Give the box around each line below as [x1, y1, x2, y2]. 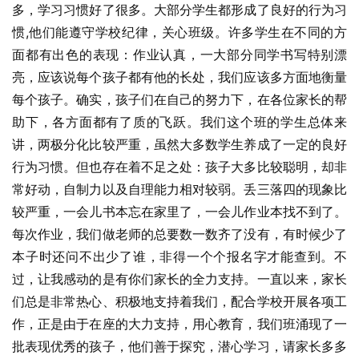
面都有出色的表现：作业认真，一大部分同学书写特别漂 [12, 46, 347, 63]
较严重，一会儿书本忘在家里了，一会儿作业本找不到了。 [12, 204, 347, 220]
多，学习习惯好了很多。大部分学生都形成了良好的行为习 [12, 2, 347, 18]
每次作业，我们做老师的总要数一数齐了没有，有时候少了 [12, 226, 347, 242]
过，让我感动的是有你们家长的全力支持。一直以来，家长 [12, 271, 347, 287]
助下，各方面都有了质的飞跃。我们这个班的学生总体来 [12, 114, 347, 130]
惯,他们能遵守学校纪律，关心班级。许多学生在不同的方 [12, 24, 347, 40]
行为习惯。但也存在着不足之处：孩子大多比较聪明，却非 [12, 159, 347, 175]
